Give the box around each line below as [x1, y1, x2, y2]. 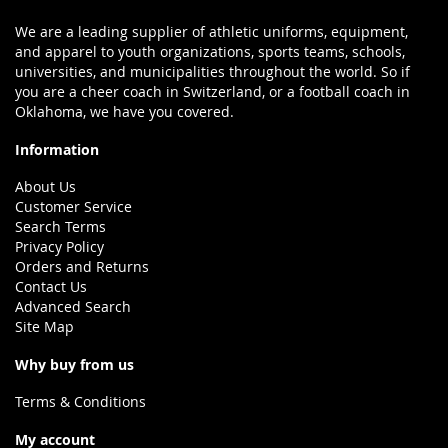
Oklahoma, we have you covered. [15, 102, 234, 122]
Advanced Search [15, 297, 131, 317]
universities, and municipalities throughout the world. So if [15, 62, 410, 82]
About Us [15, 177, 76, 197]
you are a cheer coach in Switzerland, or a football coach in [15, 82, 410, 102]
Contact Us [15, 277, 87, 297]
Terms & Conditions [15, 392, 146, 412]
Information [15, 140, 99, 160]
